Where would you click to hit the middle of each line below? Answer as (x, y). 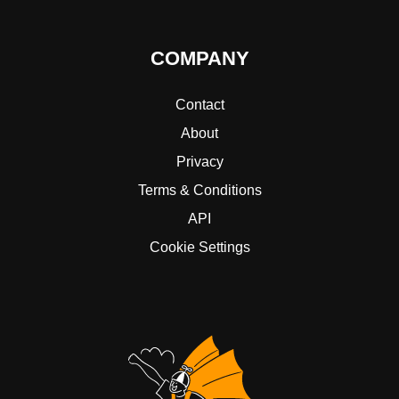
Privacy (199, 161)
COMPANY (199, 59)
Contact (199, 104)
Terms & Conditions (199, 190)
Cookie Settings (199, 247)
